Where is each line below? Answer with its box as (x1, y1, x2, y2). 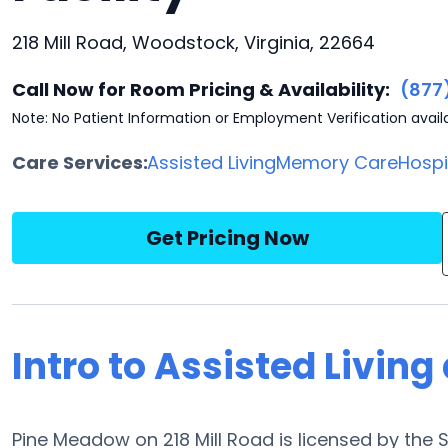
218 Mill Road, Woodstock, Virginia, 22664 (12, 30, 375, 55)
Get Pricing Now (145, 224, 309, 252)
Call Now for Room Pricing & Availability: (12, 77, 390, 102)
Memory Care (276, 150, 399, 175)
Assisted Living (147, 150, 277, 175)
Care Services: (12, 150, 148, 175)
